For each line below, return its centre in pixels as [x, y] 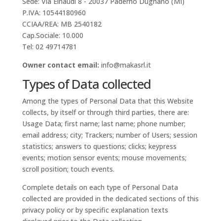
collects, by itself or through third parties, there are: [105, 112]
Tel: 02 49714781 [49, 47]
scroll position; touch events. [68, 169]
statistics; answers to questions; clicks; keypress [99, 146]
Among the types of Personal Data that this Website [108, 101]
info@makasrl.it [125, 65]
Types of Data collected [86, 84]
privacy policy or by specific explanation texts [95, 210]
